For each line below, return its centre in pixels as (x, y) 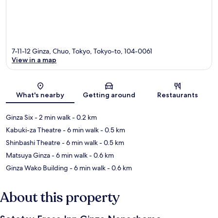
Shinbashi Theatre (33, 143)
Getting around (109, 95)
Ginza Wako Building (37, 168)
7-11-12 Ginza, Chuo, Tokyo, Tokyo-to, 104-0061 (82, 51)
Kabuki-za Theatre (34, 130)
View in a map (34, 60)
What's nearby (40, 95)
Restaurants (178, 95)
